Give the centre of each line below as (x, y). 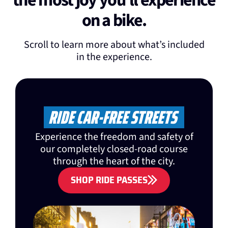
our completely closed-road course (114, 149)
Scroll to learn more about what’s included (114, 45)
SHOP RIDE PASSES (109, 179)
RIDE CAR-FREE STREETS (112, 117)
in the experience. (114, 57)
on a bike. (114, 20)
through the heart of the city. (114, 161)
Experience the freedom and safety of (114, 137)
